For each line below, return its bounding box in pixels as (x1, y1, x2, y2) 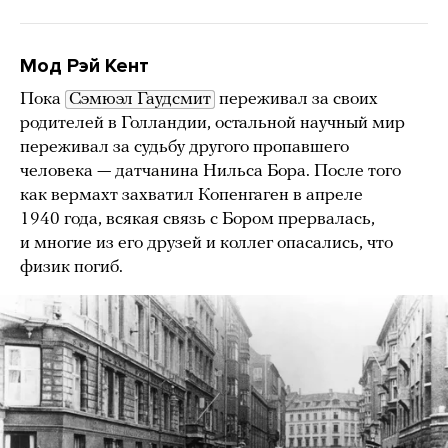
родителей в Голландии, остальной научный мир (20, 113, 405, 133)
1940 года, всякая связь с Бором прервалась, (20, 209, 375, 229)
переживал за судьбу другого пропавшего (20, 137, 349, 157)
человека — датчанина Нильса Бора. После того (20, 161, 401, 181)
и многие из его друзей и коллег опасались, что (20, 233, 393, 253)
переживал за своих (215, 89, 378, 109)
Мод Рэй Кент (20, 53, 149, 78)
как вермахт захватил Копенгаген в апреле (20, 185, 363, 205)
